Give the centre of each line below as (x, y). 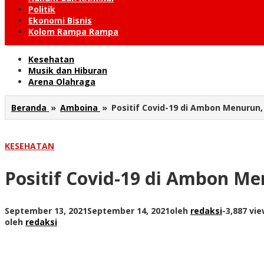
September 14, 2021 (128, 210)
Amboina (79, 108)
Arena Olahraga (62, 82)
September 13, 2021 (46, 210)
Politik (42, 9)
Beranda (29, 108)
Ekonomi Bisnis (60, 20)
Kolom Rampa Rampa (73, 32)
